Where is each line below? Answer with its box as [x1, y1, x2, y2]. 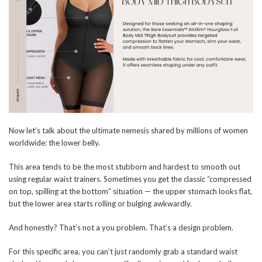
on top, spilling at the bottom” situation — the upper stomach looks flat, [9, 187, 252, 196]
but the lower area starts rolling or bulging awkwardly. [9, 199, 192, 209]
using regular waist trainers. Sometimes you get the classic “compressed [9, 174, 251, 184]
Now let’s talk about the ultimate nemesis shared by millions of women [9, 126, 248, 136]
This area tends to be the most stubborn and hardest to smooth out [9, 162, 240, 172]
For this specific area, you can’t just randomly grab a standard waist [9, 247, 237, 257]
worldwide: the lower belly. [9, 138, 100, 148]
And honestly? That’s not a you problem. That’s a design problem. [9, 223, 233, 233]
